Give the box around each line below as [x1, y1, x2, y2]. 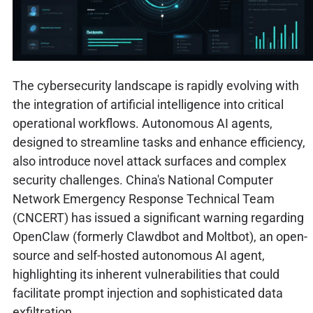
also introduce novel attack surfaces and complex [12, 153, 286, 168]
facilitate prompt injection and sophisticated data [12, 285, 283, 300]
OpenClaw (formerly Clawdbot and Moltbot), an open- [12, 228, 307, 244]
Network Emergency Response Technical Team [12, 191, 275, 206]
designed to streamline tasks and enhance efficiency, [12, 134, 305, 150]
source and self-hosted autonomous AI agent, [12, 247, 265, 263]
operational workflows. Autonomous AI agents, [12, 115, 272, 131]
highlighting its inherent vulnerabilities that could [12, 266, 279, 282]
